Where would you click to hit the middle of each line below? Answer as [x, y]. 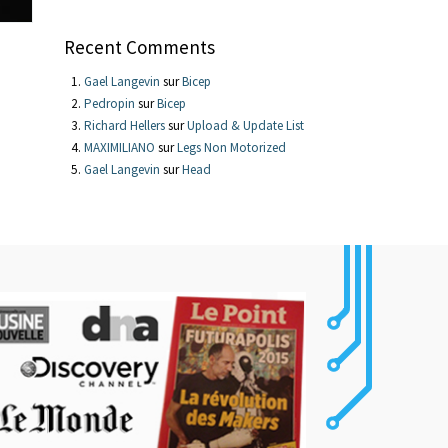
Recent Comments [139, 46]
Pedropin [109, 103]
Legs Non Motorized [231, 147]
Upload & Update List [245, 125]
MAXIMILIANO [119, 147]
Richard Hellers [124, 125]
